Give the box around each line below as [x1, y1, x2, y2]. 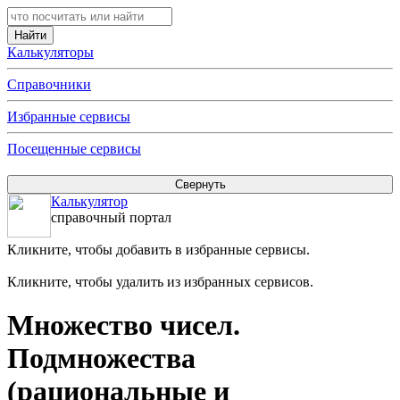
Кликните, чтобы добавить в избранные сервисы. [7, 242, 310, 257]
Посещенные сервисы [7, 141, 141, 156]
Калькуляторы [7, 45, 94, 60]
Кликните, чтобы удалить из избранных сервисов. [7, 274, 313, 289]
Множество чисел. [7, 309, 240, 342]
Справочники [7, 77, 91, 92]
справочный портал [51, 210, 171, 225]
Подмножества [7, 342, 196, 375]
